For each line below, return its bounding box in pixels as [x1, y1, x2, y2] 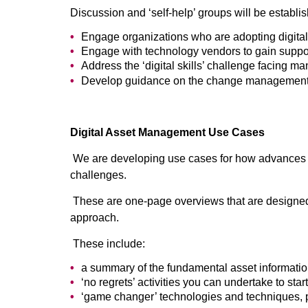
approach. [70, 211, 119, 223]
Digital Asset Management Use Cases [70, 126, 265, 138]
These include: [73, 237, 145, 250]
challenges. [70, 168, 129, 181]
